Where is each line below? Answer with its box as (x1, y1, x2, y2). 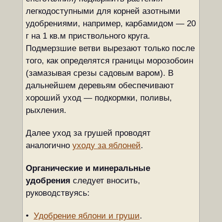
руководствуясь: (25, 188, 90, 198)
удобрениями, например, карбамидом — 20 (25, 19, 196, 28)
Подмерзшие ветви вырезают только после (25, 44, 195, 53)
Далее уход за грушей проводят (25, 128, 151, 138)
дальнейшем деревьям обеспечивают (25, 81, 174, 90)
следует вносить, (70, 176, 140, 185)
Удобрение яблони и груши (33, 211, 140, 221)
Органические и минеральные (25, 164, 150, 173)
